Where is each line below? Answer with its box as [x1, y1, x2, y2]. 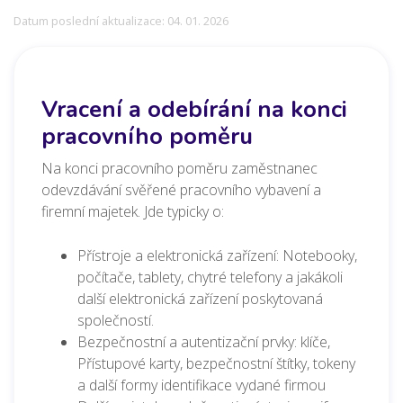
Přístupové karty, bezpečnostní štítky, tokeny [77, 353, 355, 373]
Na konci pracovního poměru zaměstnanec [41, 157, 318, 178]
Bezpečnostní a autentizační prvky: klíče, [77, 331, 330, 352]
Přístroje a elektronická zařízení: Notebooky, [77, 245, 357, 265]
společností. [77, 309, 154, 330]
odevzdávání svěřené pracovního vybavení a [41, 179, 321, 200]
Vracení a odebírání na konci [41, 93, 347, 125]
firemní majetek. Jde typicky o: [41, 201, 224, 221]
